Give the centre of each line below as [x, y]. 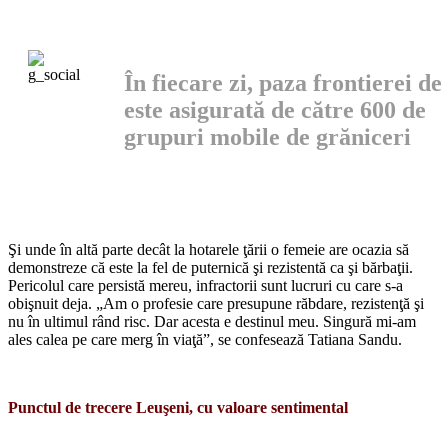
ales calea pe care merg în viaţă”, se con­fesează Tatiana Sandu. [205, 339]
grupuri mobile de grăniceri [267, 136]
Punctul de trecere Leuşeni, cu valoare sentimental [178, 407]
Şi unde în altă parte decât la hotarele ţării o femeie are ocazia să [208, 249]
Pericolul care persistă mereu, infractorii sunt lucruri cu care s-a [205, 285]
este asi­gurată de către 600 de [275, 109]
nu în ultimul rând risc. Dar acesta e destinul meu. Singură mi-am [212, 321]
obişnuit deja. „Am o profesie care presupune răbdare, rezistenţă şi [216, 303]
